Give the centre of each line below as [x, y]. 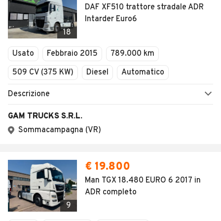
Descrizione [29, 94]
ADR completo [111, 192]
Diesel [97, 73]
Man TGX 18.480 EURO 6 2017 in [143, 181]
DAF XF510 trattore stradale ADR [144, 7]
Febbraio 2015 [72, 54]
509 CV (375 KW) [43, 73]
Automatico [143, 73]
